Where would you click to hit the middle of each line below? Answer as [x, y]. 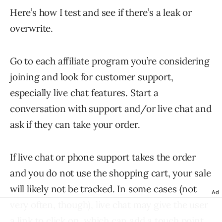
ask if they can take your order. [75, 124]
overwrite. [32, 28]
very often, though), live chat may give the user [109, 205]
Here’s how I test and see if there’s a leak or [101, 12]
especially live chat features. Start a [84, 93]
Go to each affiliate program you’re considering [110, 61]
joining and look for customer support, [92, 77]
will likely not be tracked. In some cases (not [103, 189]
